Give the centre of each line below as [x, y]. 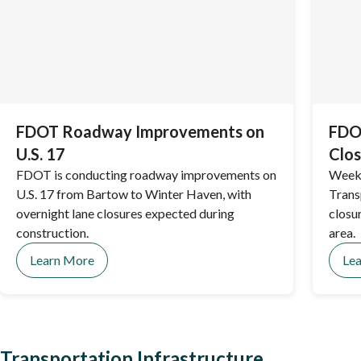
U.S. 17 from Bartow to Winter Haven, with [134, 194]
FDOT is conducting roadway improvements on [146, 174]
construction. [52, 232]
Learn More [62, 260]
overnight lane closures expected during [125, 213]
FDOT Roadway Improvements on [140, 131]
